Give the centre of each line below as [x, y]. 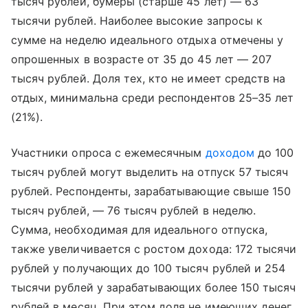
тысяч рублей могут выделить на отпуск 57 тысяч [150, 172]
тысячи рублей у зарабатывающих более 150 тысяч [154, 288]
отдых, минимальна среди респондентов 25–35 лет [153, 98]
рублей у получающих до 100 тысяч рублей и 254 [148, 268]
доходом [230, 153]
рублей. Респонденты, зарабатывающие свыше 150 [151, 191]
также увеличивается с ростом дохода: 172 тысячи [154, 249]
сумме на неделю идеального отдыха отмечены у [147, 40]
